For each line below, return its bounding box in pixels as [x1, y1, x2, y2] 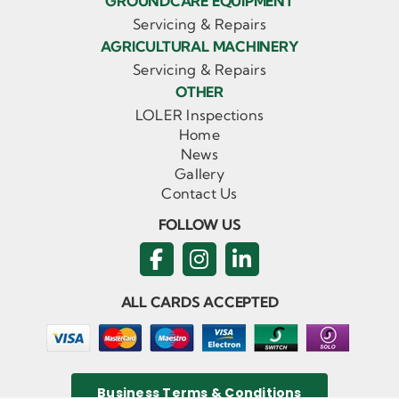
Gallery [175, 165, 224, 183]
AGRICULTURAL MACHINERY [100, 37, 299, 56]
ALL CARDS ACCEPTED [120, 293, 279, 312]
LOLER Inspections [134, 106, 265, 125]
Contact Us [161, 184, 238, 203]
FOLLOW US [158, 216, 241, 234]
